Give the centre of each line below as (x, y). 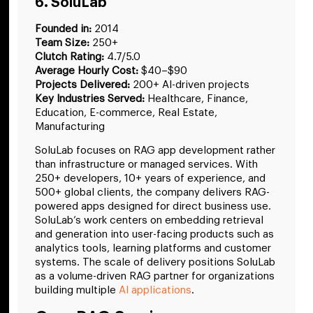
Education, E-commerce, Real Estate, (126, 112)
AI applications (155, 291)
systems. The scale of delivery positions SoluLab (155, 263)
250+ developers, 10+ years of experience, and (150, 179)
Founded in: (63, 29)
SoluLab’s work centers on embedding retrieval (149, 221)
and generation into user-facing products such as (154, 235)
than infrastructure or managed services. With (146, 165)
